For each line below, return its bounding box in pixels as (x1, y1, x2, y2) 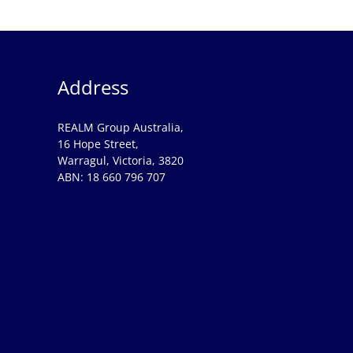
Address (57, 73, 128, 100)
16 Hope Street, (57, 136, 139, 151)
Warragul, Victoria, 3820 (57, 152, 184, 168)
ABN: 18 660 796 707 (57, 169, 165, 184)
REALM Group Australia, (57, 119, 184, 135)
